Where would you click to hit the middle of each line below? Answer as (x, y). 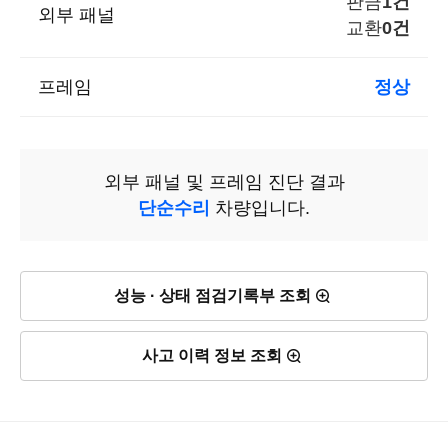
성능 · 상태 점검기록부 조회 (212, 296)
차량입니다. (260, 208)
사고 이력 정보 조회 (212, 356)
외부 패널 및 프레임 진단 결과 (224, 182)
